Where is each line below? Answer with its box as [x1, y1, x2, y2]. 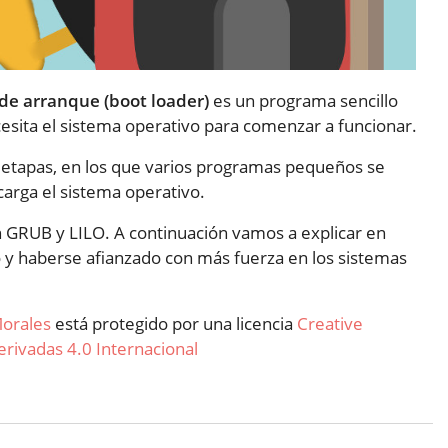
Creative [297, 311, 363, 335]
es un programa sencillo [209, 88, 398, 112]
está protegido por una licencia [51, 311, 297, 335]
